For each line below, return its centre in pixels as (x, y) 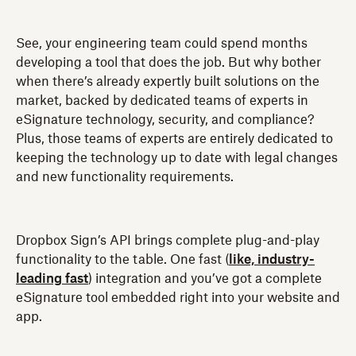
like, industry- (272, 259)
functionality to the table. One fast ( (122, 259)
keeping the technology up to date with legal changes (177, 158)
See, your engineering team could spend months (162, 43)
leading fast (52, 279)
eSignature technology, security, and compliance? (165, 120)
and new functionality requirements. (125, 177)
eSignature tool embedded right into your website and (178, 298)
